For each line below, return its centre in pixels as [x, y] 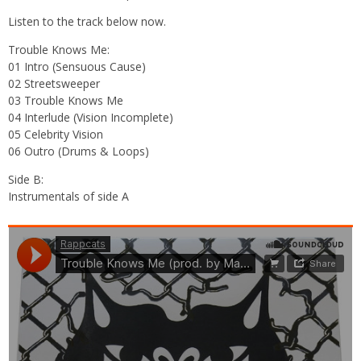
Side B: [26, 180]
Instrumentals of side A [68, 197]
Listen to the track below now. [87, 22]
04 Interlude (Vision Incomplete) [91, 118]
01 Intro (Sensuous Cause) [77, 67]
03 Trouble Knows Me [66, 101]
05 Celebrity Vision [56, 135]
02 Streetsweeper [54, 84]
